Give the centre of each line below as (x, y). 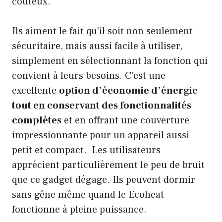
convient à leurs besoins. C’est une (89, 76)
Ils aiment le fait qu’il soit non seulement (102, 31)
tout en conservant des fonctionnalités (102, 105)
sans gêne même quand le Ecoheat (88, 194)
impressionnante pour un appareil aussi (101, 135)
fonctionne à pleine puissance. (79, 209)
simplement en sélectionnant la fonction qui (110, 61)
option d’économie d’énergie (128, 90)
